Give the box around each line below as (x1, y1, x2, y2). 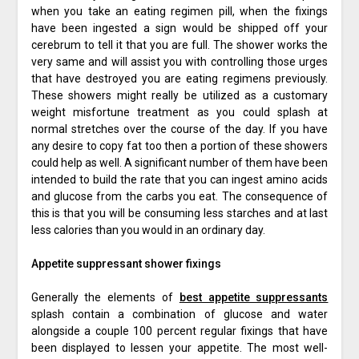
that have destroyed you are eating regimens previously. (30, 72, 329, 86)
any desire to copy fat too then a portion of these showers (30, 139, 329, 153)
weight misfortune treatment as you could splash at (30, 106, 329, 119)
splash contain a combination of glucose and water (30, 308, 329, 321)
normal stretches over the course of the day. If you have (30, 123, 329, 136)
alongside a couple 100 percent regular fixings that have (30, 325, 329, 338)
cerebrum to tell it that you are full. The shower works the (30, 38, 329, 52)
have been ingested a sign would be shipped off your (30, 22, 329, 35)
